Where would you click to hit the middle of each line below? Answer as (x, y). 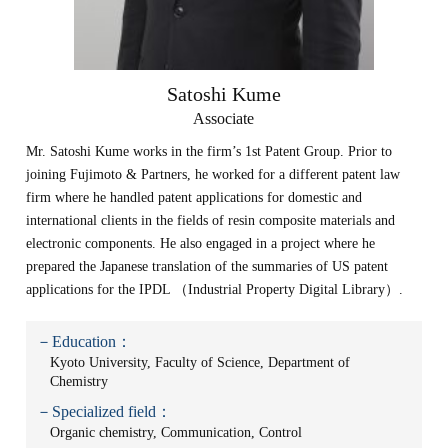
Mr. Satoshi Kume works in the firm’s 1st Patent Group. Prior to (209, 151)
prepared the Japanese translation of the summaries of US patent (207, 266)
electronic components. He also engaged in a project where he (201, 243)
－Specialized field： (104, 411)
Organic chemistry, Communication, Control (176, 432)
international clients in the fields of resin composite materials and (211, 220)
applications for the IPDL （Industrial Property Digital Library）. (215, 289)
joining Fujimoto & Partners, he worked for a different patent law (213, 174)
